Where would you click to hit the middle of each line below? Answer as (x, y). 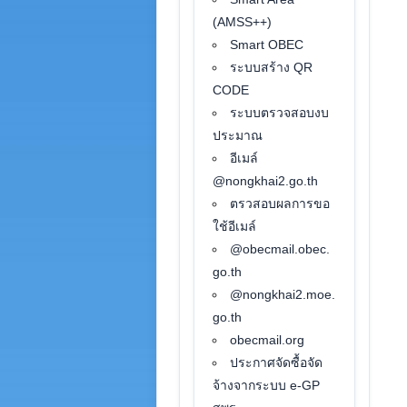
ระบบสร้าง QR (272, 67)
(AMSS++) (243, 22)
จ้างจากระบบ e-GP (267, 385)
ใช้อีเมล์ (235, 226)
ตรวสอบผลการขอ (280, 203)
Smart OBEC (267, 45)
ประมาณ (238, 135)
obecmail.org (268, 340)
